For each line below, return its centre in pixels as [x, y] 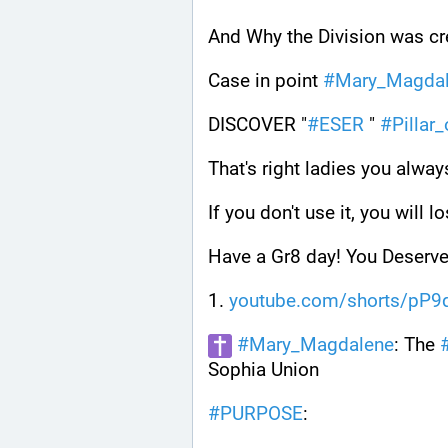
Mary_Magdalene [321, 345]
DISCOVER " [257, 124]
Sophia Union [263, 369]
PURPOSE [261, 413]
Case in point [265, 80]
